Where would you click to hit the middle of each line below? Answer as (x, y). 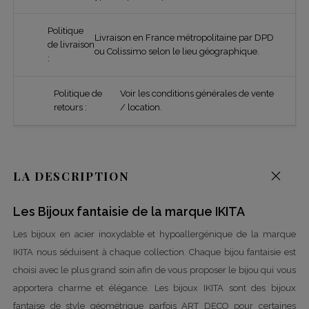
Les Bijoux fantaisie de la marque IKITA (129, 211)
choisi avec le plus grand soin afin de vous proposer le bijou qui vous (154, 270)
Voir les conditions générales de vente (197, 93)
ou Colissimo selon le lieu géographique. (177, 51)
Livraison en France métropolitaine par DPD (184, 37)
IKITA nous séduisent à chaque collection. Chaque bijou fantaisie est (154, 252)
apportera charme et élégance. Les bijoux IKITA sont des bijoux (154, 288)
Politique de (78, 93)
